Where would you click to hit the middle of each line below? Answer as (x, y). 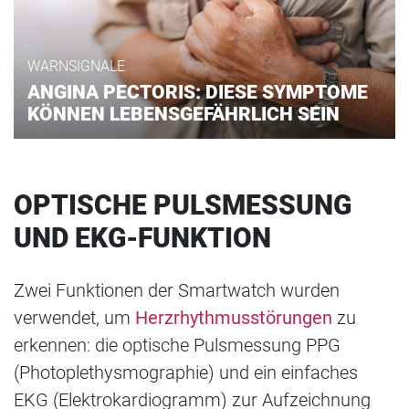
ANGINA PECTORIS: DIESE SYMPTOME (198, 92)
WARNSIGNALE (76, 66)
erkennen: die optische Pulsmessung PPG (177, 345)
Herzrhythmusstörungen (234, 317)
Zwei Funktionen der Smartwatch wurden (177, 290)
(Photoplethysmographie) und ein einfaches (186, 372)
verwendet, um (74, 317)
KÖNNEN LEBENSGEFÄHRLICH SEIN (184, 114)
